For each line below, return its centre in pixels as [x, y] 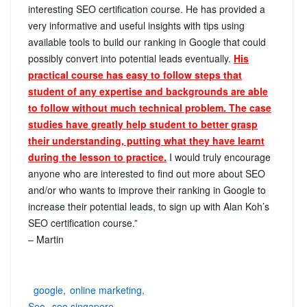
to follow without [68, 107]
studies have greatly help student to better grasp [143, 124]
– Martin [46, 239]
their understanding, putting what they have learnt [146, 140]
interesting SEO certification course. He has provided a [147, 9]
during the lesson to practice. [97, 157]
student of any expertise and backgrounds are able [148, 91]
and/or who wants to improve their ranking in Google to [147, 189]
